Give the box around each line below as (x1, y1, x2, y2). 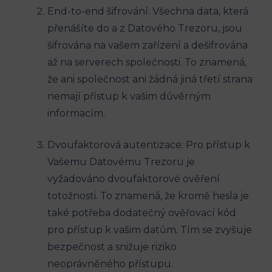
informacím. (47, 107, 105, 119)
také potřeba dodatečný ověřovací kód (47, 206, 236, 219)
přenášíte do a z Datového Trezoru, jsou (47, 22, 242, 34)
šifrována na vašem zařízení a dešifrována (47, 39, 248, 51)
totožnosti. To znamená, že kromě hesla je (47, 189, 249, 202)
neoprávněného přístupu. (47, 257, 173, 270)
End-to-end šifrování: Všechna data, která (47, 5, 248, 17)
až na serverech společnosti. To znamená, (47, 56, 246, 68)
